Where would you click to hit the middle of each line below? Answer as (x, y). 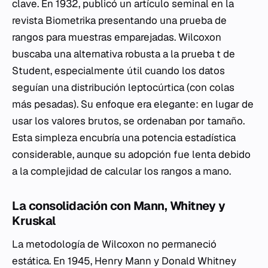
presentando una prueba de (161, 21)
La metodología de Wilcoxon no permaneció (114, 244)
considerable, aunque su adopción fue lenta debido (131, 155)
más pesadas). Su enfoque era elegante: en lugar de (133, 104)
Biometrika (71, 21)
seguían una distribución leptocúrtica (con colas (123, 88)
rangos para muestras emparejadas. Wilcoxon (117, 37)
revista (29, 21)
